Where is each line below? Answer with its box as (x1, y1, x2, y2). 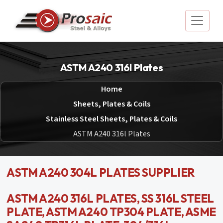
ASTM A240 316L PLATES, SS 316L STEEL (6, 191, 214, 206)
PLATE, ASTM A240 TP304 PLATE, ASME (6, 204, 216, 219)
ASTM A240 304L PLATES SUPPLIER (6, 165, 195, 180)
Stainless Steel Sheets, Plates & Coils (46, 113, 177, 124)
